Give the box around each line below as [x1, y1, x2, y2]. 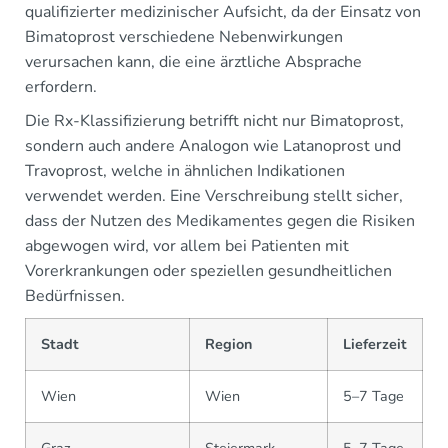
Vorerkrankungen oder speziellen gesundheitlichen [25, 259, 392, 282]
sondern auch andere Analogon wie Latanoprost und [25, 134, 401, 157]
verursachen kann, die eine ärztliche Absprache [25, 50, 362, 73]
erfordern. [25, 75, 97, 98]
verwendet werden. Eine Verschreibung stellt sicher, [25, 184, 403, 207]
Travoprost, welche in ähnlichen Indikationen [25, 159, 345, 182]
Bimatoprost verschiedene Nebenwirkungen [25, 25, 343, 48]
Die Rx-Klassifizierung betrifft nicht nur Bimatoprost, [25, 109, 404, 132]
